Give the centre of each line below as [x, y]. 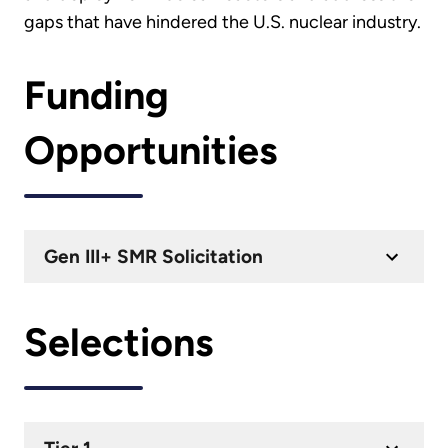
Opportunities [150, 150]
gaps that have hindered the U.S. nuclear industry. [222, 22]
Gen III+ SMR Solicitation [153, 257]
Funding [96, 95]
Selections [118, 342]
